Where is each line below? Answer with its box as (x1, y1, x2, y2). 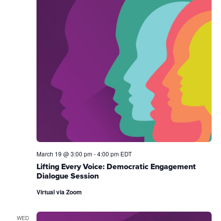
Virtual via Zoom (36, 187, 82, 197)
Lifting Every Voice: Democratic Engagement (36, 161, 196, 172)
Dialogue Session (36, 170, 99, 182)
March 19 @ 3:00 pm (36, 149, 92, 158)
